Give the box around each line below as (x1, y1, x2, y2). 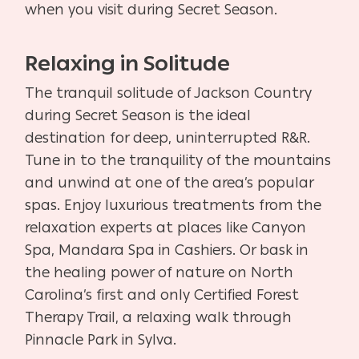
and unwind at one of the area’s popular (25, 173, 314, 192)
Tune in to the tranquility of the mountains (25, 151, 332, 169)
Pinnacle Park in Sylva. (25, 330, 177, 349)
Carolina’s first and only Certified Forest (25, 285, 300, 304)
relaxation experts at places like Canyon (25, 218, 307, 236)
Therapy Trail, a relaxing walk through (25, 308, 292, 326)
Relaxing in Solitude (25, 50, 231, 76)
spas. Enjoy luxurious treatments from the (25, 196, 322, 214)
